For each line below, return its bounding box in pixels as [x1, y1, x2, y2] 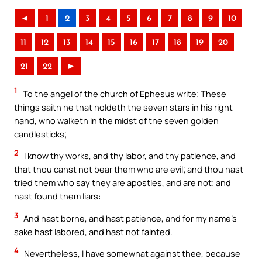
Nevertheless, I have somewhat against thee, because [22, 247, 240, 260]
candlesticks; [14, 127, 67, 140]
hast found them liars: [14, 190, 101, 202]
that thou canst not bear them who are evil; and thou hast [14, 163, 243, 175]
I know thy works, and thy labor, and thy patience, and [22, 150, 236, 162]
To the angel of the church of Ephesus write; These [21, 87, 226, 99]
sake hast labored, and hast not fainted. [14, 225, 173, 237]
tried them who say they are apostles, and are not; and [14, 177, 231, 189]
